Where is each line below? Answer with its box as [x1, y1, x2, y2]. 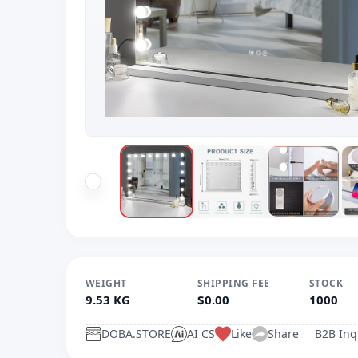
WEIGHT [86, 276, 127, 290]
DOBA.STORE [101, 326, 171, 341]
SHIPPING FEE [197, 276, 270, 290]
